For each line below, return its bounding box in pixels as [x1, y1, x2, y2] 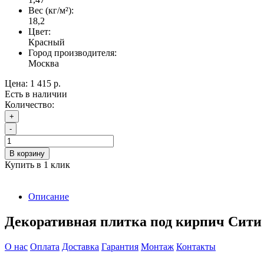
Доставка [62, 242, 99, 252]
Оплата [30, 242, 60, 252]
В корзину [9, 149, 45, 159]
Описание [28, 192, 69, 202]
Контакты [176, 242, 216, 252]
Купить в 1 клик [5, 160, 70, 170]
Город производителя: [28, 48, 117, 58]
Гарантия [101, 242, 138, 252]
